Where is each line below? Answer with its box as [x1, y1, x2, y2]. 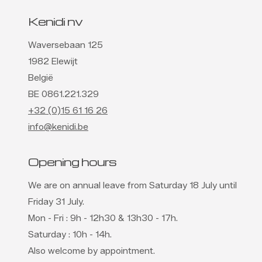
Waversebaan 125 [28, 40, 103, 51]
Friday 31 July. [28, 197, 87, 208]
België [28, 73, 53, 84]
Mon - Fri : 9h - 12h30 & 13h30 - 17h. [28, 213, 178, 224]
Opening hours [28, 154, 116, 170]
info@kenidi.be [28, 122, 88, 133]
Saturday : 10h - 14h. [28, 230, 112, 240]
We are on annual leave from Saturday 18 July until [28, 181, 237, 191]
